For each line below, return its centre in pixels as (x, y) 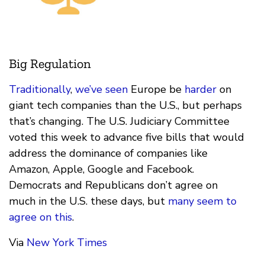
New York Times (67, 242)
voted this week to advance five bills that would (127, 137)
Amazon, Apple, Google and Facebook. (101, 169)
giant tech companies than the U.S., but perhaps (125, 105)
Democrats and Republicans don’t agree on (113, 185)
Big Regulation (50, 63)
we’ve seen (101, 89)
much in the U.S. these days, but (88, 201)
